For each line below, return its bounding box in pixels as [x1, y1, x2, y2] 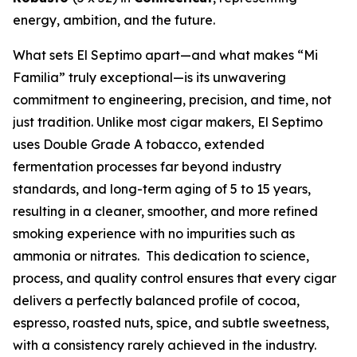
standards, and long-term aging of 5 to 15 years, [13, 181, 311, 197]
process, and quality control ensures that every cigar [13, 270, 336, 286]
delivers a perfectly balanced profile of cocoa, [13, 292, 300, 308]
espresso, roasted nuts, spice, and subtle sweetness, [13, 315, 329, 331]
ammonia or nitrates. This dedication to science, [13, 248, 309, 264]
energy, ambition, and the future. [13, 12, 215, 28]
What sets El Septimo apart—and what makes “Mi [13, 47, 318, 63]
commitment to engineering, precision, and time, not [13, 92, 331, 108]
